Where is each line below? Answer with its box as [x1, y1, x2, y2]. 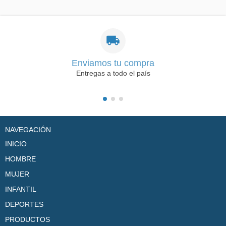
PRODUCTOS [5, 215, 50, 223]
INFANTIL [5, 185, 36, 193]
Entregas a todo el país [76, 69, 150, 77]
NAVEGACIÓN [5, 125, 51, 134]
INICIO [5, 139, 27, 148]
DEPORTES [5, 200, 43, 208]
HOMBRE [5, 154, 36, 163]
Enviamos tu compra [72, 58, 154, 68]
